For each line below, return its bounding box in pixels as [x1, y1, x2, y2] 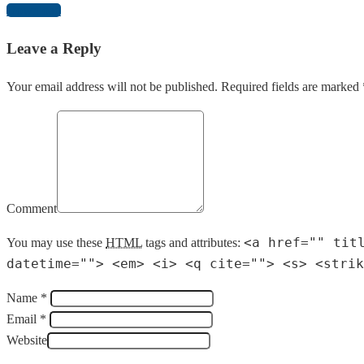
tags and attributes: [142, 235, 244, 249]
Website [6, 332, 47, 347]
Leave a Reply [6, 40, 102, 58]
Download [6, 3, 61, 18]
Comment [6, 201, 57, 215]
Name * [6, 290, 47, 305]
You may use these [6, 235, 106, 249]
